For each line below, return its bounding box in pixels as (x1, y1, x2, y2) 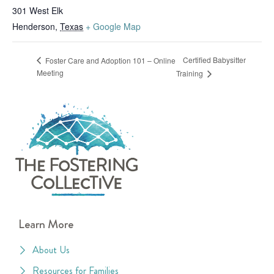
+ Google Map (86, 20, 141, 32)
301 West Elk (12, 4, 63, 17)
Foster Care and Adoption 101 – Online (43, 54, 176, 65)
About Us (32, 243, 70, 257)
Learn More (18, 215, 73, 234)
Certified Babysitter (183, 54, 246, 65)
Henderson (12, 20, 55, 32)
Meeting (37, 67, 64, 78)
